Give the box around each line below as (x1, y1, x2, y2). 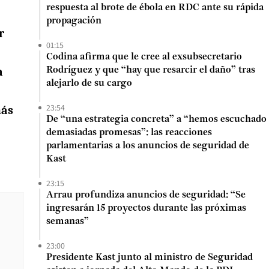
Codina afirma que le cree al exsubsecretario (46, 52, 242, 62)
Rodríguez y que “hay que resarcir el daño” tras (46, 65, 255, 75)
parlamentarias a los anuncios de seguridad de (46, 141, 249, 151)
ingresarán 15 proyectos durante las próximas (46, 204, 246, 213)
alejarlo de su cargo (46, 79, 132, 88)
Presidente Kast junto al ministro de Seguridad (46, 253, 253, 262)
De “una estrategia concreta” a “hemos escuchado (46, 115, 267, 124)
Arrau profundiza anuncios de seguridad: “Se (46, 190, 246, 200)
